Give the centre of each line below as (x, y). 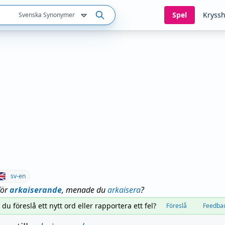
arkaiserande (36, 190)
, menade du (85, 190)
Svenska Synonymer (46, 15)
